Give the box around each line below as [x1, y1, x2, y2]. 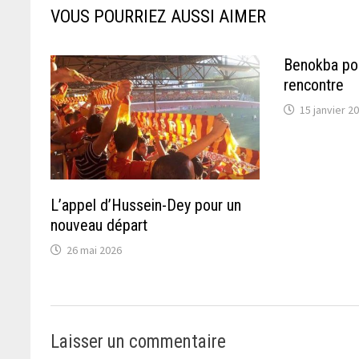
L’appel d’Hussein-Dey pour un [50, 195, 242, 215]
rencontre [284, 75, 345, 95]
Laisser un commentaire [50, 330, 227, 353]
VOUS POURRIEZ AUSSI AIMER [50, 6, 267, 26]
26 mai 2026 [67, 242, 123, 257]
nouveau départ [50, 215, 148, 235]
